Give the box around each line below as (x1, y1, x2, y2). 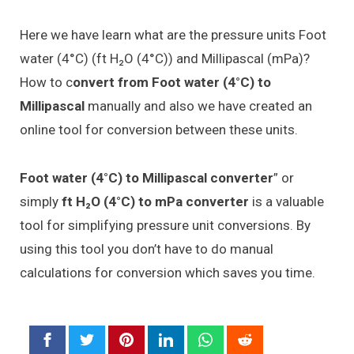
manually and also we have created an (85, 98, 312, 115)
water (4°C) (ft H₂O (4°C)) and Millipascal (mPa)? (20, 51, 310, 67)
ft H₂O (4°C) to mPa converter (62, 193, 249, 209)
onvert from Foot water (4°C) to (73, 74, 271, 91)
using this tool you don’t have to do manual (20, 240, 273, 257)
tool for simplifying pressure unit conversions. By (20, 217, 311, 233)
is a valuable (249, 193, 324, 209)
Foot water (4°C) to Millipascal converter (20, 169, 273, 186)
